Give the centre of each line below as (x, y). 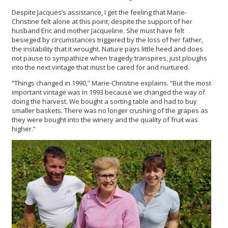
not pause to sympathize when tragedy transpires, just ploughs (109, 58)
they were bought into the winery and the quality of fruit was (105, 120)
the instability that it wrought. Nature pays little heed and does (107, 49)
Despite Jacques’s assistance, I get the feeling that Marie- (99, 12)
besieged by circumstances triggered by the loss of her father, (107, 40)
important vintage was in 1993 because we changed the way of (108, 92)
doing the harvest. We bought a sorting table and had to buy (104, 102)
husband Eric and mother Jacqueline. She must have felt (98, 31)
